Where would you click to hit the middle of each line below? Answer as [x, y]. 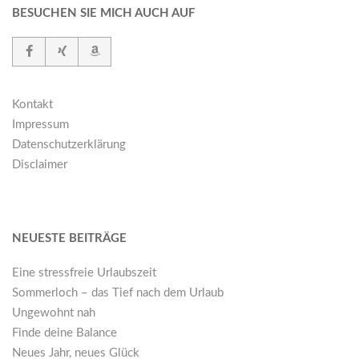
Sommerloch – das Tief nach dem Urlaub [118, 293]
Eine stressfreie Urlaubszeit [84, 273]
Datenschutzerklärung [69, 145]
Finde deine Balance [65, 333]
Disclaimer [40, 165]
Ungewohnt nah [54, 313]
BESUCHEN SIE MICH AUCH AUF [103, 14]
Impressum [40, 125]
